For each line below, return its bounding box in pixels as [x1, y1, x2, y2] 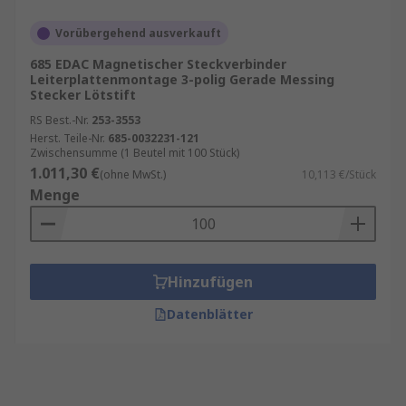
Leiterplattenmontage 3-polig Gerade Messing [30, 71, 334, 88]
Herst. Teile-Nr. [30, 130, 105, 146]
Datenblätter [166, 305, 253, 323]
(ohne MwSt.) [100, 167, 166, 182]
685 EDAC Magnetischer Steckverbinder [30, 55, 286, 72]
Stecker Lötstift [30, 86, 136, 103]
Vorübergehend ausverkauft [55, 25, 221, 41]
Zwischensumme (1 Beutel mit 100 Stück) [30, 145, 239, 160]
